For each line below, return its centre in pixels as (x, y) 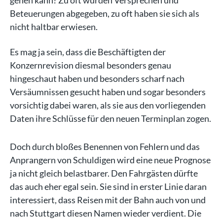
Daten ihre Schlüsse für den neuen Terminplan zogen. (110, 118)
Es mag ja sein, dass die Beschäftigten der (88, 52)
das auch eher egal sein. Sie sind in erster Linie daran (108, 186)
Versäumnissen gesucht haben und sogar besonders (108, 92)
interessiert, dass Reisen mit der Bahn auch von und (108, 200)
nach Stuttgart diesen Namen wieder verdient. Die (106, 213)
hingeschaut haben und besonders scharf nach (97, 78)
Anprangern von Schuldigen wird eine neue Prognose (110, 160)
